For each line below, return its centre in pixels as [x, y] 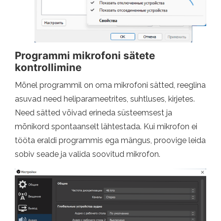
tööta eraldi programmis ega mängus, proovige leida [110, 141]
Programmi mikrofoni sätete [85, 56]
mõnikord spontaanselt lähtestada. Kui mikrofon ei [106, 127]
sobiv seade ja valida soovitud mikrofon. [88, 154]
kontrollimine [48, 68]
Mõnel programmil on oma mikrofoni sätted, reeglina [110, 85]
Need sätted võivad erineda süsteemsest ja [93, 113]
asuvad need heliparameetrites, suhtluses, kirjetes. [105, 99]
